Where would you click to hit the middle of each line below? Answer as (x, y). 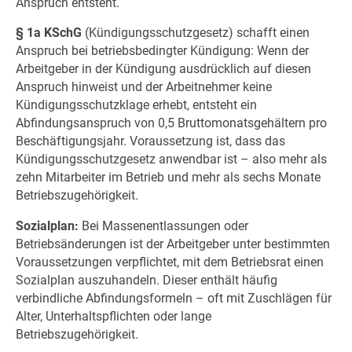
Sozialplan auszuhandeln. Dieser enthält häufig (146, 280)
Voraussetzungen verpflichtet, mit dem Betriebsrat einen (169, 262)
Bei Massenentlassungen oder (163, 226)
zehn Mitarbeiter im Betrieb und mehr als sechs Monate (168, 178)
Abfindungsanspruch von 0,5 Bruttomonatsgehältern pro (171, 123)
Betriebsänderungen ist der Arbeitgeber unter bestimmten (172, 244)
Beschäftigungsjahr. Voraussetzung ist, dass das (150, 141)
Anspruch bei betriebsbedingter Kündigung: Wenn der (162, 51)
